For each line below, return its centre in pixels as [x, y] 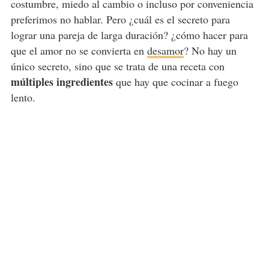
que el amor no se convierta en [79, 51]
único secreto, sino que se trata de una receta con [117, 66]
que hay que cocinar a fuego [175, 82]
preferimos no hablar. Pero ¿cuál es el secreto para [120, 20]
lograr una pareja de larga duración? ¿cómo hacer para [129, 35]
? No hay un [210, 51]
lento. [23, 98]
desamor [165, 51]
